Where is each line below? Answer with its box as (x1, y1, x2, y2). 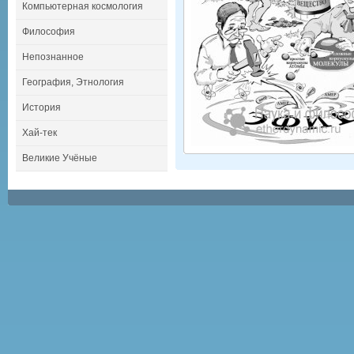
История (22, 102, 61, 113)
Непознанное (22, 51, 84, 62)
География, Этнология (22, 77, 124, 88)
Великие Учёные (22, 153, 97, 164)
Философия (22, 26, 75, 37)
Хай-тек (22, 127, 57, 138)
